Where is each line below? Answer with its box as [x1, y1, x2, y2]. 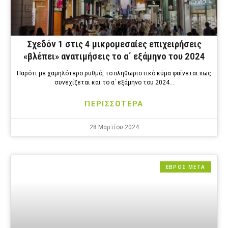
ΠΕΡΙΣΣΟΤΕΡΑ [84, 99, 144, 109]
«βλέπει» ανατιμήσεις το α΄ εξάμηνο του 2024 [23, 50, 205, 63]
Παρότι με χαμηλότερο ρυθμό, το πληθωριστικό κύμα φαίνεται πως [17, 70, 211, 77]
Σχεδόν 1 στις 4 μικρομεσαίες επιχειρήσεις [26, 38, 202, 50]
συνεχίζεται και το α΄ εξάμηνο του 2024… [54, 79, 174, 87]
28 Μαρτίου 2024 [89, 124, 139, 131]
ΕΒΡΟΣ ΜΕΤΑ [166, 163, 205, 171]
